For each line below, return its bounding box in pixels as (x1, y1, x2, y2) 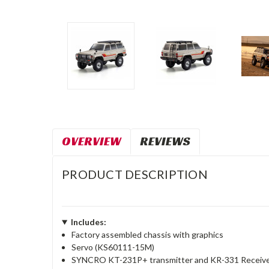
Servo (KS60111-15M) (71, 242, 155, 252)
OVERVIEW (62, 133, 121, 149)
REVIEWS (140, 133, 190, 149)
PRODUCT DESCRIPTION (62, 167, 208, 181)
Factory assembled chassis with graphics (71, 229, 224, 240)
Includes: (70, 217, 106, 227)
